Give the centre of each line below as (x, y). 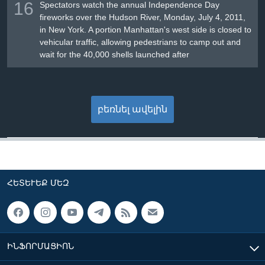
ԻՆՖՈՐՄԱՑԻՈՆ (41, 246)
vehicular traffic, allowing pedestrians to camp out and (140, 42)
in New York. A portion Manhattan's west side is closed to (146, 30)
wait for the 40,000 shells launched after (115, 55)
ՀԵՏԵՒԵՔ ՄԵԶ (38, 183)
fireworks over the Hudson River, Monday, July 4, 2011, (143, 17)
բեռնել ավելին (132, 109)
